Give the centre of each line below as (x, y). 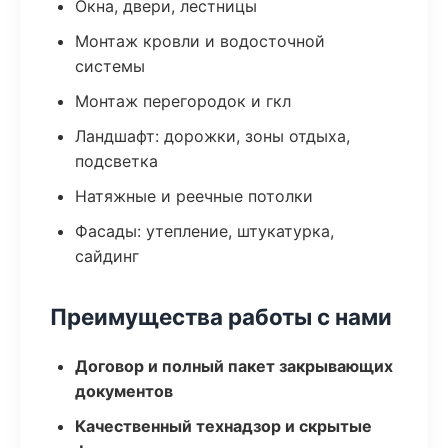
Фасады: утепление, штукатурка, (204, 231)
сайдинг (107, 256)
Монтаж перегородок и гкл (183, 101)
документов (124, 391)
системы (110, 66)
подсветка (116, 161)
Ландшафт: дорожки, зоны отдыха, (212, 136)
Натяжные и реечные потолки (194, 196)
